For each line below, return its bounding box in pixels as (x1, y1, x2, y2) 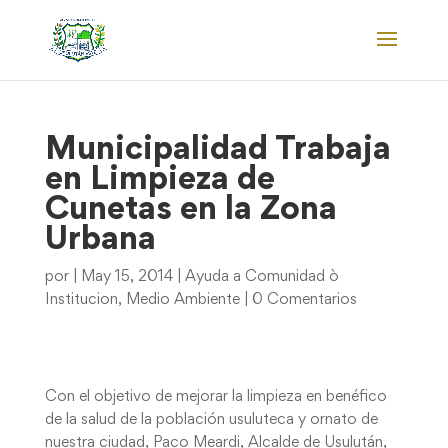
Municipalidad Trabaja (44, 136, 391, 166)
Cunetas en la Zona (44, 196, 337, 226)
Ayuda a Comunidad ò (184, 270, 339, 284)
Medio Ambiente (125, 293, 240, 307)
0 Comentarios (251, 293, 357, 307)
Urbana (44, 226, 156, 256)
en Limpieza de (44, 166, 275, 196)
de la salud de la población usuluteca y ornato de (44, 413, 378, 427)
